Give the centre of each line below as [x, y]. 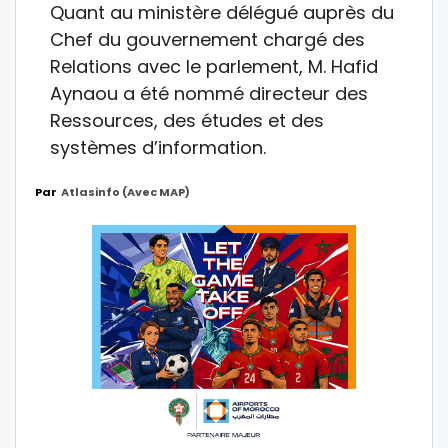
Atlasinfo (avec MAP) [125, 191]
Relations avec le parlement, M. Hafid [214, 66]
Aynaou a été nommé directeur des [209, 93]
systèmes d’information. [158, 147]
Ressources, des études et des [187, 120]
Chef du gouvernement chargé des [207, 39]
